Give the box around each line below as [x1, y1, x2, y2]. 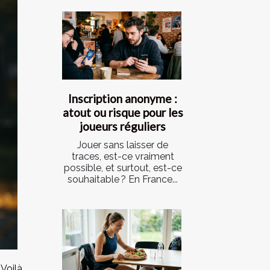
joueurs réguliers [80, 119, 166, 133]
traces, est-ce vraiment [71, 150, 174, 162]
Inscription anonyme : [68, 91, 177, 105]
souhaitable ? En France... [67, 173, 178, 185]
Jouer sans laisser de [77, 139, 168, 151]
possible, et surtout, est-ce [63, 162, 182, 174]
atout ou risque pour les [62, 105, 183, 119]
